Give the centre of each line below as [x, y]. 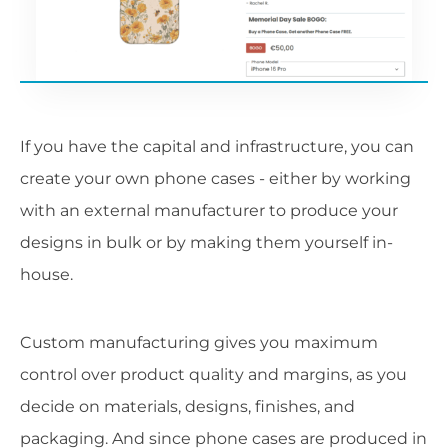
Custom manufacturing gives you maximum [199, 343]
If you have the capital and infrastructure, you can [217, 147]
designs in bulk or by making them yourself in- [206, 243]
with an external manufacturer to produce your [209, 211]
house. [46, 275]
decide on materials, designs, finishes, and [187, 407]
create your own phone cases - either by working [215, 179]
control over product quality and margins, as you [213, 375]
